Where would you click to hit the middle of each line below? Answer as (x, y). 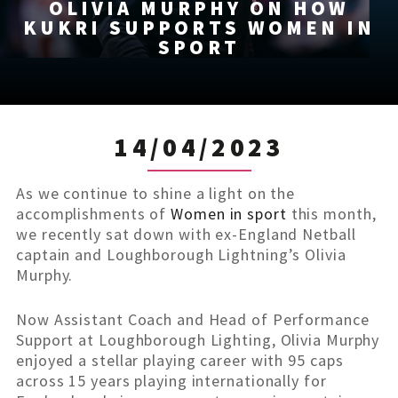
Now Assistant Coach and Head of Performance (193, 320)
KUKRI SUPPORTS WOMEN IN (199, 28)
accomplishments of (94, 214)
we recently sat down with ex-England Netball (186, 235)
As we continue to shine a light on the (156, 194)
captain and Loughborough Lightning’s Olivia (181, 255)
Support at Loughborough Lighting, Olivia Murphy (198, 340)
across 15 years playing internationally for (171, 381)
